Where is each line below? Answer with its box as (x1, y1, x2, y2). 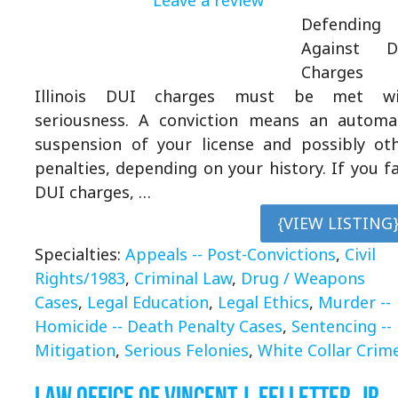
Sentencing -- (291, 314, 392, 337)
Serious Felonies (124, 338, 249, 361)
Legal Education (87, 291, 209, 313)
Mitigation (35, 338, 115, 361)
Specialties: (35, 243, 125, 265)
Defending (301, 12, 381, 35)
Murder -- (318, 291, 391, 313)
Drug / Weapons (241, 267, 365, 289)
